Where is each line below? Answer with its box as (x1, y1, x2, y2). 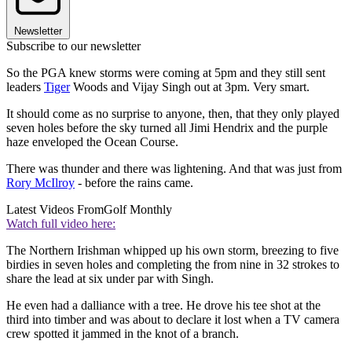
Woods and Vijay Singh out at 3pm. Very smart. (70, 79, 310, 93)
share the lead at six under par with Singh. (6, 271, 214, 285)
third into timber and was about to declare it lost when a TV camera (6, 312, 339, 326)
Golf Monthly (104, 202, 172, 216)
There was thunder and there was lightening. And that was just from (6, 161, 342, 175)
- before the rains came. (75, 175, 193, 189)
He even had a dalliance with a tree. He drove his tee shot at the (6, 298, 321, 312)
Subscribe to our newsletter (6, 38, 141, 53)
